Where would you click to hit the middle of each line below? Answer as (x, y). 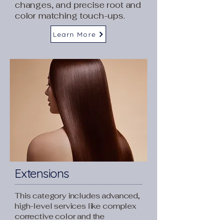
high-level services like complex (76, 206)
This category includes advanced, (77, 196)
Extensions (42, 173)
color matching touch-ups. (70, 16)
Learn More (74, 34)
